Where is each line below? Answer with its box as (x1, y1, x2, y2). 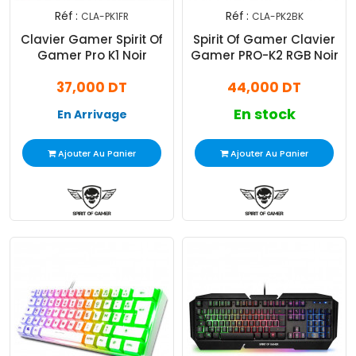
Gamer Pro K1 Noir (37, 47, 147, 64)
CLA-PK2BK (251, 10, 304, 24)
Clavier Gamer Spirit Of (21, 31, 163, 48)
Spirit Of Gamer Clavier (193, 31, 335, 48)
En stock (233, 104, 296, 125)
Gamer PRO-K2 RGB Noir (190, 47, 339, 64)
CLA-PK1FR (81, 10, 129, 24)
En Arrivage (56, 106, 127, 123)
